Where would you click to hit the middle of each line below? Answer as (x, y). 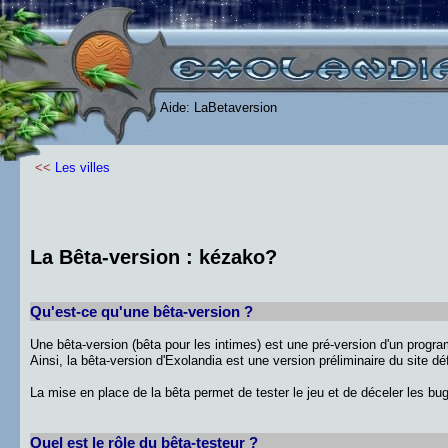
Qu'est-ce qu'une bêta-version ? (141, 311)
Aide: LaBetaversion (218, 107)
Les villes (82, 167)
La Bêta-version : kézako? (153, 257)
